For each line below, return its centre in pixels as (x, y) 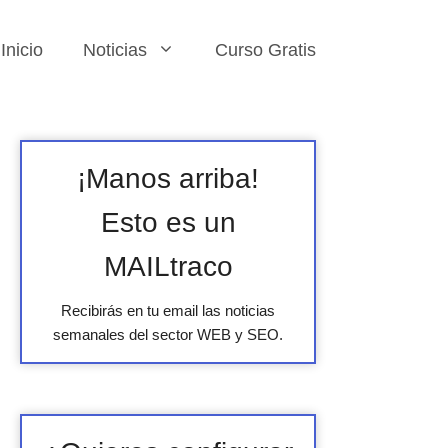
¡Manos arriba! (168, 178)
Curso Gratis (265, 50)
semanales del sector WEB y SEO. (168, 334)
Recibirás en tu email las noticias (168, 310)
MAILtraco (168, 266)
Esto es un (168, 222)
